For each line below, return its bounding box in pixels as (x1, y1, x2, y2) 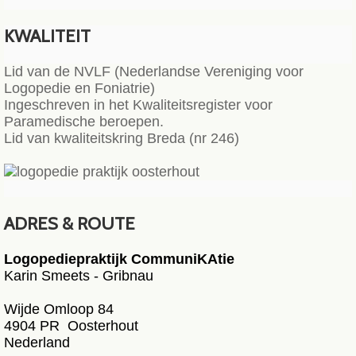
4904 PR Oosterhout (4, 318, 138, 334)
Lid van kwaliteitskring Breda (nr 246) (4, 130, 243, 146)
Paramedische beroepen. (4, 114, 168, 130)
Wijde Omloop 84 (4, 301, 114, 317)
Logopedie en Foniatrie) (4, 80, 155, 96)
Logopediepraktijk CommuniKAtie (4, 251, 234, 267)
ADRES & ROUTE (4, 213, 135, 234)
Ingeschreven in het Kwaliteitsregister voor (4, 97, 273, 113)
